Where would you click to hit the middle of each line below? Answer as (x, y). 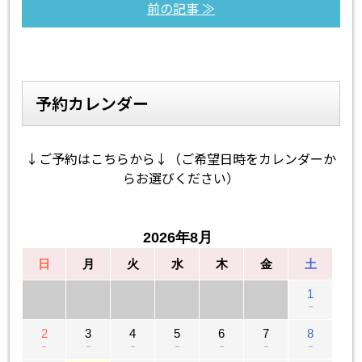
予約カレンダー (93, 103)
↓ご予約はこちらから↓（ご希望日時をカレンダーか (181, 158)
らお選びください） (181, 177)
